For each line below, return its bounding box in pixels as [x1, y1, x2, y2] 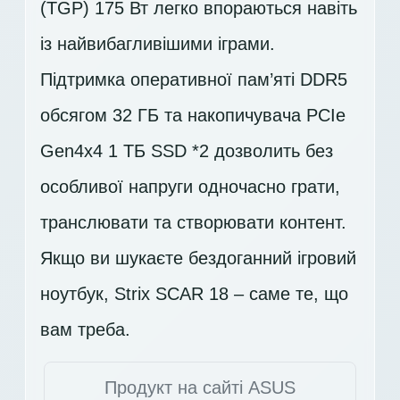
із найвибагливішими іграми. [40, 34, 275, 54]
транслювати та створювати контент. [40, 212, 346, 233]
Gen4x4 [40, 141, 108, 162]
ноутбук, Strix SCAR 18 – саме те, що [40, 284, 348, 304]
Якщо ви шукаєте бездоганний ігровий [40, 248, 356, 269]
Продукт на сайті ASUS [104, 378, 296, 398]
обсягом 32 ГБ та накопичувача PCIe [40, 105, 346, 126]
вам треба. [40, 320, 130, 340]
